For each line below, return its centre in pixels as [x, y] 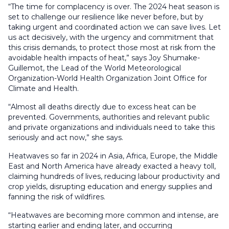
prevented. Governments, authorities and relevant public [109, 117]
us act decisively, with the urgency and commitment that [111, 38]
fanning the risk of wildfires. [58, 197]
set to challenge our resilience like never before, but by [106, 17]
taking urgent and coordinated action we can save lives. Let [114, 27]
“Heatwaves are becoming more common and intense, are [113, 215]
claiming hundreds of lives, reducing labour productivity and [114, 177]
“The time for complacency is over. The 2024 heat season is [114, 7]
